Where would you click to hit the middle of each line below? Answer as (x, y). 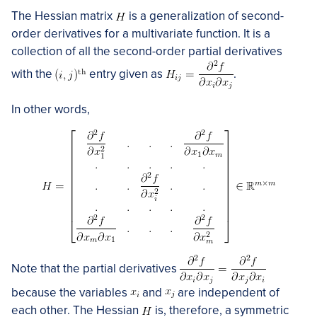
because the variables (71, 293)
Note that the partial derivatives (96, 268)
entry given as (126, 74)
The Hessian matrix (63, 16)
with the (33, 74)
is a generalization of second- (205, 16)
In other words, (51, 109)
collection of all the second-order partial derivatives (147, 51)
